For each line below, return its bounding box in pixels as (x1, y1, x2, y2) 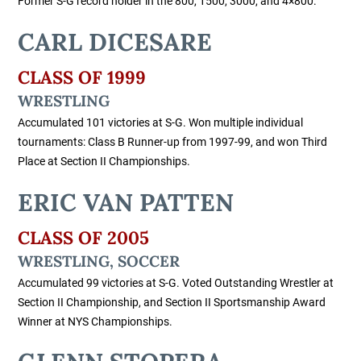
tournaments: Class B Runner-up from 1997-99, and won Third (18, 135, 328, 149)
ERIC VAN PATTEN (18, 186, 234, 218)
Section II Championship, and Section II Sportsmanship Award (18, 295, 326, 309)
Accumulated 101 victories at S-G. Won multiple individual (18, 116, 304, 130)
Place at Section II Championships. (18, 155, 191, 168)
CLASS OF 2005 (18, 226, 150, 249)
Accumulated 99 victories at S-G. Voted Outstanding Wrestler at (18, 276, 334, 289)
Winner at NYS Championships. (18, 314, 173, 328)
